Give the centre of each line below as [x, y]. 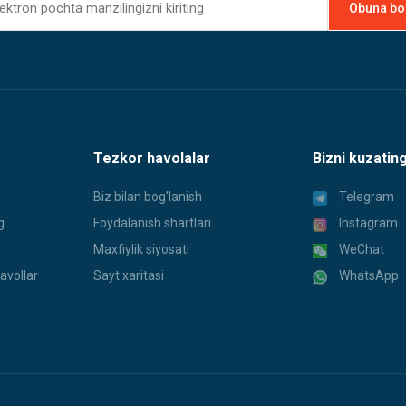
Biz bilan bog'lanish [148, 197]
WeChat [361, 250]
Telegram [366, 197]
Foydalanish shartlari [152, 223]
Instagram [368, 223]
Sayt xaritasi [129, 276]
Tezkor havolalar [152, 159]
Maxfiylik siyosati [141, 250]
